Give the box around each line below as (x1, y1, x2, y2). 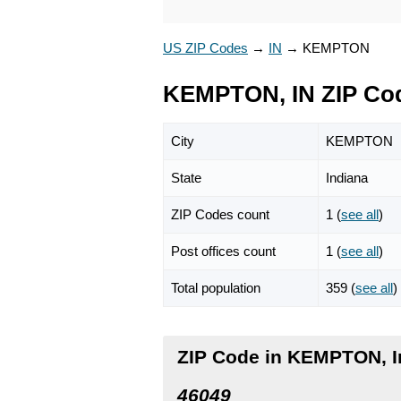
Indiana (326, 169, 368, 185)
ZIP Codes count (171, 206, 269, 222)
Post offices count (171, 243, 276, 259)
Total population (171, 279, 260, 295)
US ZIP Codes (163, 40, 248, 55)
